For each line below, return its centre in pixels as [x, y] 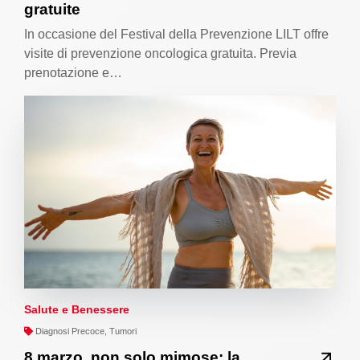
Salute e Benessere [77, 309]
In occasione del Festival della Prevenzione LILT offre [176, 34]
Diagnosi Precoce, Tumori [85, 331]
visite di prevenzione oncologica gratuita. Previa [160, 53]
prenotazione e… [73, 72]
